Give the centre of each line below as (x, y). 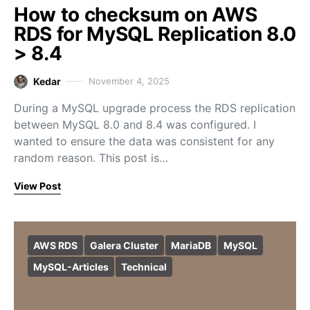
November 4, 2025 (129, 81)
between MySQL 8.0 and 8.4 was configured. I (135, 125)
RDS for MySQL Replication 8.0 (155, 34)
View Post (37, 186)
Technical (144, 267)
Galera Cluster (124, 245)
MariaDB (191, 245)
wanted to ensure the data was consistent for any (144, 141)
